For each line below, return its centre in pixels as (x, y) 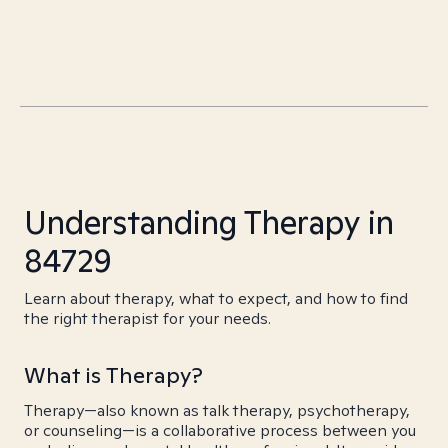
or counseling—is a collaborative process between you (220, 430)
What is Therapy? (113, 375)
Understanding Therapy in (209, 222)
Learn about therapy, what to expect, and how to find (216, 298)
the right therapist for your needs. (147, 318)
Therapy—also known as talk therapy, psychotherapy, (217, 410)
